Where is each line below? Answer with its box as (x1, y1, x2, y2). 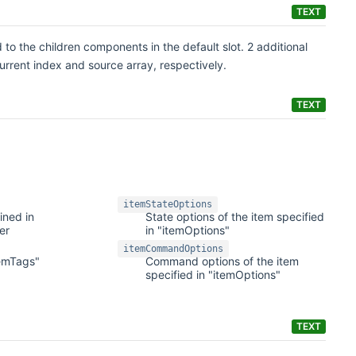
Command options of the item (145, 253, 299, 268)
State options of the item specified (145, 210, 324, 224)
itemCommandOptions (122, 242, 223, 254)
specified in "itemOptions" (145, 267, 281, 281)
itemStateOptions (122, 199, 212, 211)
